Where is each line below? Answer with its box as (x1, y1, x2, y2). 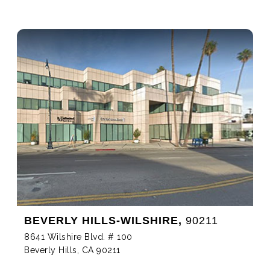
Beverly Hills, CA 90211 (24, 245, 121, 255)
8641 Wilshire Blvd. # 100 (24, 231, 133, 242)
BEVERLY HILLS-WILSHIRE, (24, 214, 182, 227)
